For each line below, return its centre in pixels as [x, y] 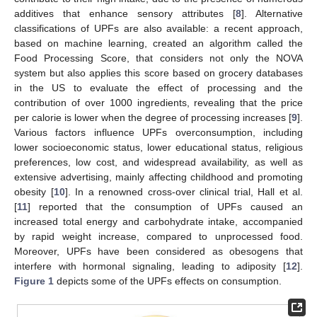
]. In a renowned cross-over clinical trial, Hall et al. [184, 192]
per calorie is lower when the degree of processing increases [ [153, 118]
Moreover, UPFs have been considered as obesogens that [158, 252]
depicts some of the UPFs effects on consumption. [168, 281]
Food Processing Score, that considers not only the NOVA [158, 58]
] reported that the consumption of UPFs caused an [165, 207]
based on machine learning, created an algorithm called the [158, 44]
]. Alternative [272, 14]
